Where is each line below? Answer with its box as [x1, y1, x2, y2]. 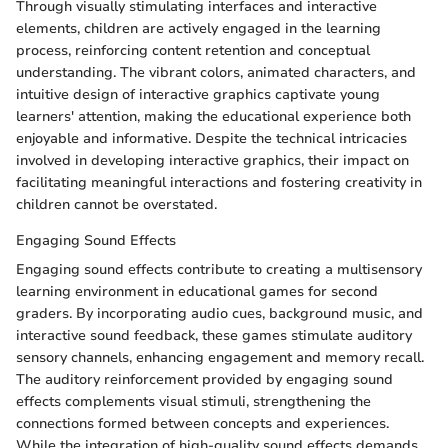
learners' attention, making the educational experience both [16, 107, 411, 127]
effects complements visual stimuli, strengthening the [16, 392, 371, 412]
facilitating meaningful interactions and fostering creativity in [16, 173, 422, 193]
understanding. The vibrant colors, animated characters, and [16, 63, 416, 83]
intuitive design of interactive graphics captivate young [16, 85, 380, 105]
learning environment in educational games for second [16, 282, 378, 302]
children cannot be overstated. [16, 195, 217, 215]
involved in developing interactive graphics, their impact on [16, 151, 409, 171]
